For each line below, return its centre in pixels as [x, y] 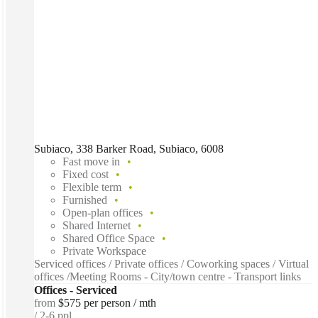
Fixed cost [86, 175]
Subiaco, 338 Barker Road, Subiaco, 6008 [129, 149]
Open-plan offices [103, 213]
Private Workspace [104, 251]
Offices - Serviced [76, 290]
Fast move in [91, 162]
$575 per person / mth [107, 303]
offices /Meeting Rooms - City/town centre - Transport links [168, 277]
